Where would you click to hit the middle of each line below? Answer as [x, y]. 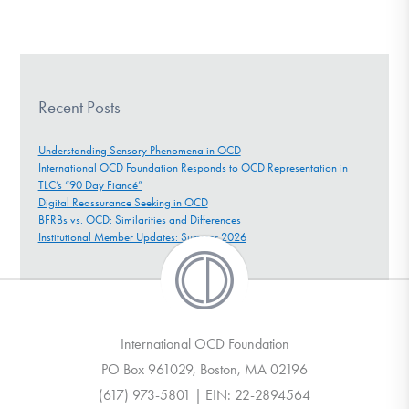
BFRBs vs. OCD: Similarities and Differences [139, 219]
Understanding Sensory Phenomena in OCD [139, 150]
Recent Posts [79, 107]
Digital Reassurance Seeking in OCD [123, 202]
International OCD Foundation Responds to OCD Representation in [193, 167]
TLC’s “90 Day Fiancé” [90, 184]
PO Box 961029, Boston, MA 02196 [204, 370]
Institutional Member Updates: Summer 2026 [142, 236]
